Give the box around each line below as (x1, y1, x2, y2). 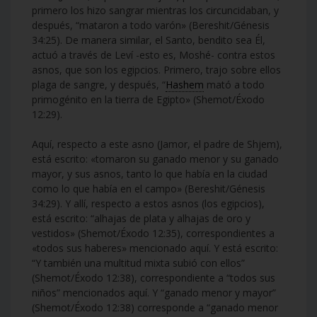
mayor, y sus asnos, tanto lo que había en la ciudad (32, 166, 267, 180)
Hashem (166, 77, 204, 91)
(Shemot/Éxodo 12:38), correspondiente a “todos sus (32, 270, 275, 284)
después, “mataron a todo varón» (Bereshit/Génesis (32, 18, 270, 32)
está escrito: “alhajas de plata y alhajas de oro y (32, 211, 250, 225)
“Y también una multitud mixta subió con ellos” (32, 255, 245, 270)
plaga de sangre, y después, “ (32, 77, 166, 91)
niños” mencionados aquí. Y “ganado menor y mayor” (32, 285, 276, 299)
